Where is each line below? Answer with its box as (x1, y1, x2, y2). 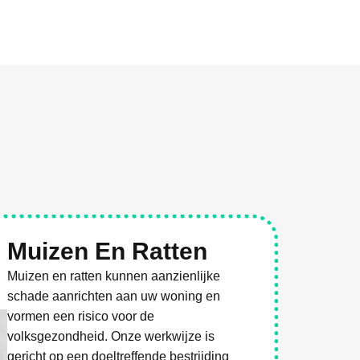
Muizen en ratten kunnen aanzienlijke (7, 269, 221, 284)
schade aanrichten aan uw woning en (7, 289, 221, 304)
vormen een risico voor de (7, 309, 155, 324)
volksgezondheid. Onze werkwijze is (7, 329, 215, 344)
